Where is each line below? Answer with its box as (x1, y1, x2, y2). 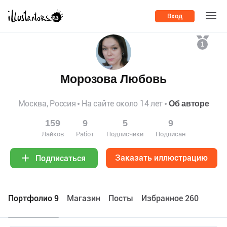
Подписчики (106, 130, 143, 138)
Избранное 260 (141, 194, 199, 203)
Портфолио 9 (8, 194, 59, 203)
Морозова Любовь (60, 72, 167, 86)
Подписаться (35, 153, 86, 163)
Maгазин (67, 194, 100, 203)
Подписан (156, 130, 185, 138)
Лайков (42, 130, 64, 138)
